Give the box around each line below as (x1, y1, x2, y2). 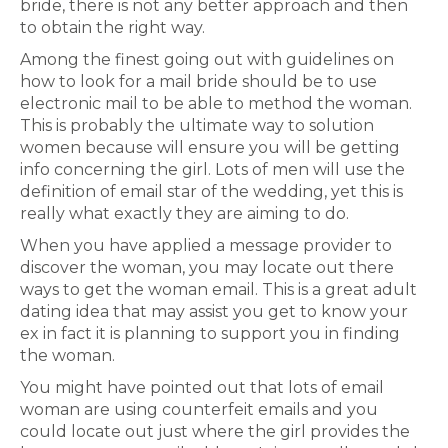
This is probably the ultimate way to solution (20, 116, 374, 135)
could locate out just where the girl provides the (20, 422, 410, 441)
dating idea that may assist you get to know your (20, 302, 408, 321)
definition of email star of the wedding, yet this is (20, 182, 403, 201)
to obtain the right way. (20, 18, 205, 37)
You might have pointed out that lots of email (20, 378, 384, 397)
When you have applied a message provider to (20, 236, 392, 255)
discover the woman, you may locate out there (20, 258, 394, 277)
